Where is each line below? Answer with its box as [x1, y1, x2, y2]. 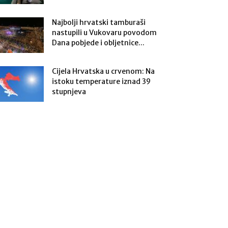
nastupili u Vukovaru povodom [52, 28, 157, 37]
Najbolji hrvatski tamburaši [52, 18, 146, 27]
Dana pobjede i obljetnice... [52, 38, 145, 47]
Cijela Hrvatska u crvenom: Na [52, 67, 155, 76]
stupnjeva [52, 87, 86, 96]
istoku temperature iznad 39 [52, 77, 151, 86]
